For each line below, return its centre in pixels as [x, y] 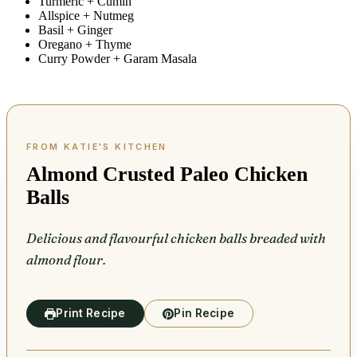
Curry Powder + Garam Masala [118, 59]
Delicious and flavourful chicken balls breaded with [176, 239]
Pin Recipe [204, 314]
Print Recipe [91, 314]
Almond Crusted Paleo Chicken [167, 175]
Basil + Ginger [75, 30]
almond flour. [66, 260]
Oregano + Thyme [85, 45]
